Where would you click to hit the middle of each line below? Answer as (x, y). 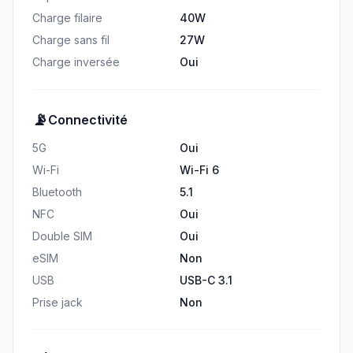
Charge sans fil (71, 40)
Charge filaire (67, 18)
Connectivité (88, 120)
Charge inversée (76, 62)
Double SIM (62, 236)
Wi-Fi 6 (199, 170)
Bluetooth (57, 192)
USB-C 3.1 (206, 280)
